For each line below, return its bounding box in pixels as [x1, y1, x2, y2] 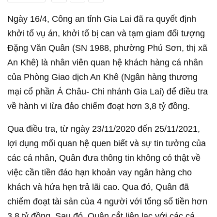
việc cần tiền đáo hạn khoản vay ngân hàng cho [7, 168, 192, 177]
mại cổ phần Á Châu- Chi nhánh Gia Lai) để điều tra [7, 87, 208, 96]
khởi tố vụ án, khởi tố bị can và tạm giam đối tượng [7, 29, 205, 38]
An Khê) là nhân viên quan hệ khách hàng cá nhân [7, 58, 203, 67]
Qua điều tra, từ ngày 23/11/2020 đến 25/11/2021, [7, 124, 200, 134]
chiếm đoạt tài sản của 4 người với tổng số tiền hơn [7, 197, 207, 206]
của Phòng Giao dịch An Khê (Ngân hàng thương [7, 72, 198, 82]
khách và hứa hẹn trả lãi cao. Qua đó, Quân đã [7, 182, 189, 192]
